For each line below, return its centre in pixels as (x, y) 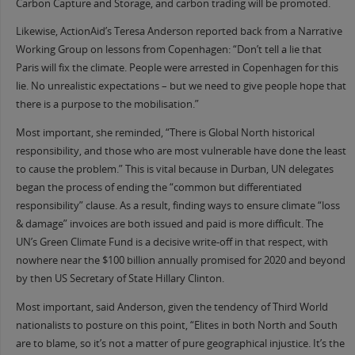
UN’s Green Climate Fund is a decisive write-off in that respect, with (172, 242)
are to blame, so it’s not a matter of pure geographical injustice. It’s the (180, 343)
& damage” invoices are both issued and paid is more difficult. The (169, 223)
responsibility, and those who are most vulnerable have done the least (181, 151)
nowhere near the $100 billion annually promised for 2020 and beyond (180, 260)
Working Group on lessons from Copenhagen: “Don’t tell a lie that (168, 50)
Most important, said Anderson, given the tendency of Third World (172, 307)
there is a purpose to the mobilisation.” (107, 105)
